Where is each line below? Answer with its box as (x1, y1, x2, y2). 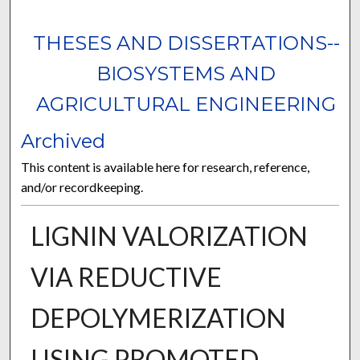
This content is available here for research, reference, (21, 159, 310, 175)
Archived (21, 129, 106, 153)
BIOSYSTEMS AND (96, 62, 276, 86)
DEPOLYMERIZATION (30, 302, 286, 334)
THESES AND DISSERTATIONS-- (32, 31, 340, 55)
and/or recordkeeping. (21, 179, 144, 195)
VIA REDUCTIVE (30, 261, 222, 293)
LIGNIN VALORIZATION (30, 220, 308, 252)
